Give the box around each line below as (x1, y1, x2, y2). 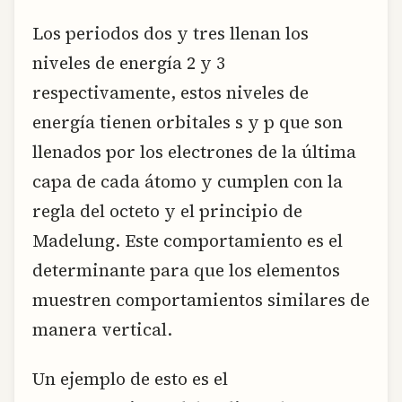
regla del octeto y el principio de (32, 198, 302, 223)
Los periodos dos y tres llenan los (32, 21, 309, 45)
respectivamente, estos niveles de (32, 80, 309, 104)
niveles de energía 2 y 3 (32, 50, 225, 74)
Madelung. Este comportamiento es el (32, 228, 343, 252)
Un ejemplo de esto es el (32, 367, 228, 391)
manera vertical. (32, 317, 172, 341)
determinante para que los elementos (32, 258, 340, 282)
